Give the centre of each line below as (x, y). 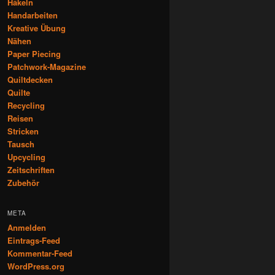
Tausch (21, 144)
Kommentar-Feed (40, 254)
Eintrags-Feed (34, 241)
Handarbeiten (33, 15)
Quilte (19, 92)
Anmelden (27, 228)
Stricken (23, 131)
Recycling (26, 105)
